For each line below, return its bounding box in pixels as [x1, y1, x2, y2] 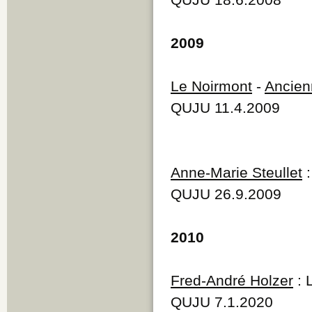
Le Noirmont [171, 77, 252, 94]
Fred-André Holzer [171, 272, 293, 288]
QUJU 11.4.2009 [171, 99, 280, 116]
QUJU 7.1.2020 [171, 293, 273, 310]
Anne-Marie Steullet [171, 164, 302, 180]
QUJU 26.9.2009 [171, 185, 281, 202]
